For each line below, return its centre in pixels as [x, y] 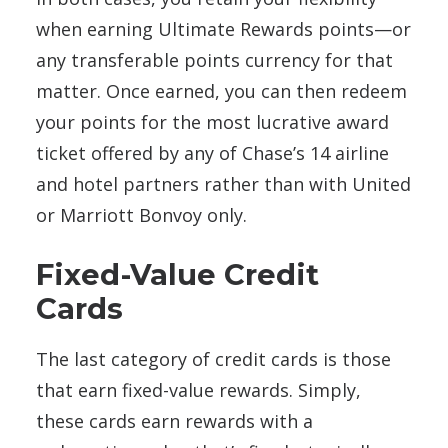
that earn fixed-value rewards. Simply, [198, 389]
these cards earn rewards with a [174, 420]
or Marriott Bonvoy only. [141, 214]
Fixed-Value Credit [177, 274]
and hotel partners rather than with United [223, 183]
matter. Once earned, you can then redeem [221, 90]
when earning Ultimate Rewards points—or [223, 28]
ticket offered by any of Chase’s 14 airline [212, 152]
